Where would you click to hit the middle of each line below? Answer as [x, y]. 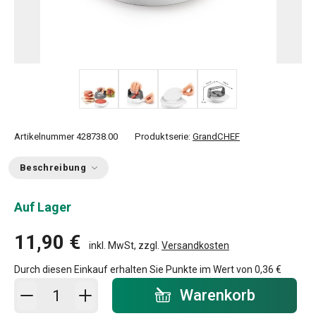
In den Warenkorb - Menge [101, 287]
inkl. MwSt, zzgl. [125, 245]
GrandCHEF [216, 136]
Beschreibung [53, 168]
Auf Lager [43, 207]
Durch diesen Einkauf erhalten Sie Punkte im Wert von [134, 269]
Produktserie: [164, 136]
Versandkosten [195, 245]
